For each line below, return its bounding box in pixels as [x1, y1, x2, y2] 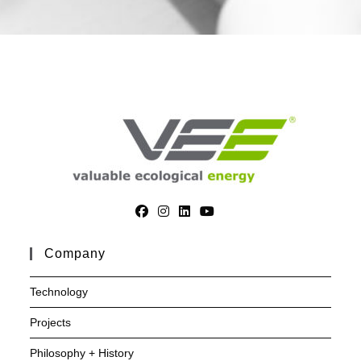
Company [44, 247, 106, 261]
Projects [30, 316, 72, 330]
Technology [30, 285, 89, 299]
